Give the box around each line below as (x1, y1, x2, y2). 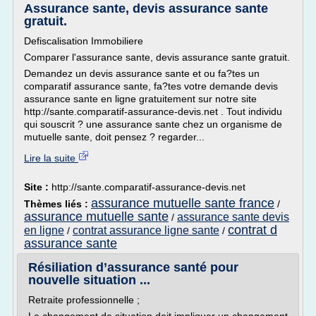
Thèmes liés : (24, 198, 91, 209)
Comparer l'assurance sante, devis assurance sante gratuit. (24, 51, 290, 63)
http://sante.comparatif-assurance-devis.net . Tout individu (24, 106, 282, 117)
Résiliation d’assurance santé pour (28, 260, 238, 274)
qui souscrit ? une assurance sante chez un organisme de (24, 119, 282, 130)
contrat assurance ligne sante (73, 224, 219, 236)
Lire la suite (24, 152, 78, 164)
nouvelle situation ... (28, 273, 150, 287)
